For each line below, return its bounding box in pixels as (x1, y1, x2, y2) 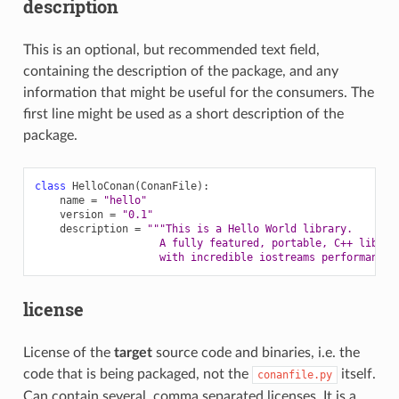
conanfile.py (256, 368, 332, 381)
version (59, 208, 103, 221)
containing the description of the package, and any (22, 63, 338, 78)
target (113, 345, 152, 360)
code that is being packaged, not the (22, 366, 252, 381)
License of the (22, 345, 114, 360)
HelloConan (71, 179, 134, 192)
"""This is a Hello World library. (146, 222, 353, 235)
